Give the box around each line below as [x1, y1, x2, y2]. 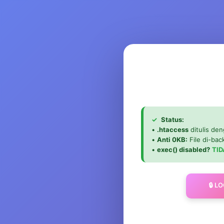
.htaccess [157, 125, 188, 133]
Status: [159, 115, 184, 123]
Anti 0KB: [157, 135, 187, 143]
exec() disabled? [157, 145, 210, 153]
